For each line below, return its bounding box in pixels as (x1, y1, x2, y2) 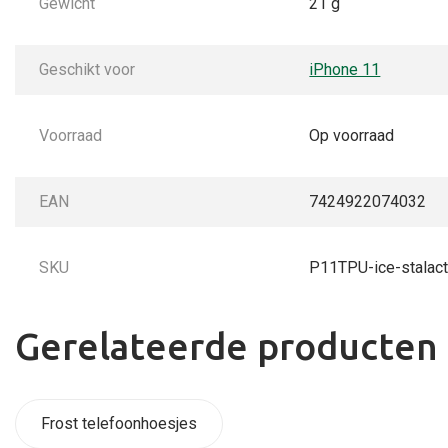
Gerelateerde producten (15, 325, 438, 367)
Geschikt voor (39, 59, 135, 79)
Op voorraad (309, 125, 395, 145)
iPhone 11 (309, 59, 381, 79)
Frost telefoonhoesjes (41, 414, 197, 434)
